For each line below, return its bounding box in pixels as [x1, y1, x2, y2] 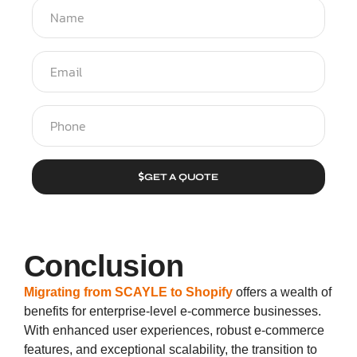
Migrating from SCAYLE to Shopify [24, 284, 233, 299]
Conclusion [24, 249, 183, 283]
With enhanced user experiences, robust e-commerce [24, 323, 324, 337]
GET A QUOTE [144, 171, 218, 182]
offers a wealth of [233, 284, 331, 299]
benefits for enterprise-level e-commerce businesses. [24, 304, 321, 318]
